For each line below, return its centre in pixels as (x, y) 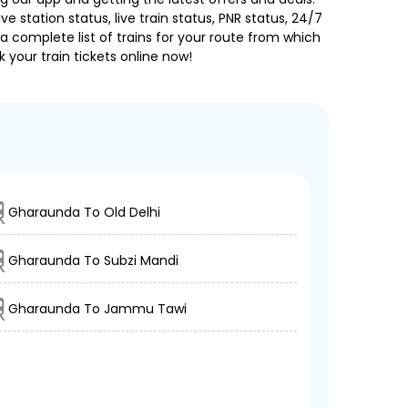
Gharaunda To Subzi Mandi (93, 260)
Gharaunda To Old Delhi (84, 212)
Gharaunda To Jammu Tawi (97, 309)
